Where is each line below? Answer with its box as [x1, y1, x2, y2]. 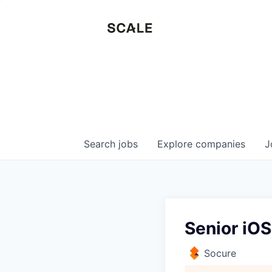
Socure [204, 247, 236, 259]
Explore [157, 138, 195, 150]
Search [84, 138, 118, 150]
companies [195, 138, 245, 150]
